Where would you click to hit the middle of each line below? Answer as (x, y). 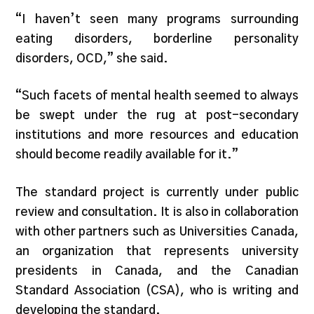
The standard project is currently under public (157, 192)
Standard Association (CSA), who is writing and (157, 290)
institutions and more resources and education (157, 135)
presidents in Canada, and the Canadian (157, 271)
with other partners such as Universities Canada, (157, 231)
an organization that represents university (157, 251)
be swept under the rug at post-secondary (157, 116)
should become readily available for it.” (127, 155)
